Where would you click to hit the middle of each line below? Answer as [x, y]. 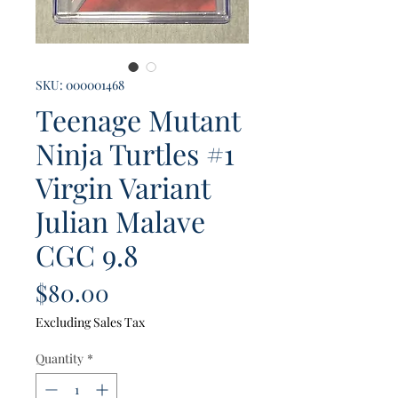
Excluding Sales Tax [90, 322]
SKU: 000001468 [80, 85]
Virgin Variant [123, 187]
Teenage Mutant [138, 120]
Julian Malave [120, 221]
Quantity [60, 359]
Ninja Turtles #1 [135, 154]
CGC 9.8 [87, 255]
